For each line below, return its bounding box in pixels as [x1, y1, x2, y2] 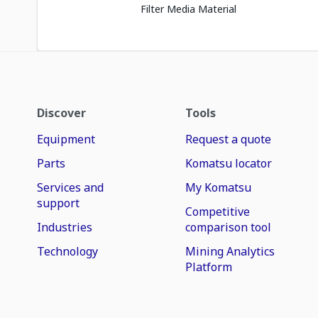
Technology [37, 243, 98, 259]
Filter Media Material [141, 2, 236, 16]
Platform [185, 259, 233, 275]
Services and [37, 180, 104, 195]
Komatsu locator [185, 155, 273, 171]
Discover [37, 105, 86, 121]
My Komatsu [185, 180, 252, 195]
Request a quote [185, 131, 272, 147]
